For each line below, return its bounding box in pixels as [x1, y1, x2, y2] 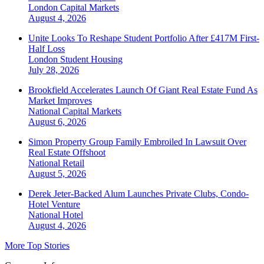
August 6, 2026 [28, 116, 86, 127]
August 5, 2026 [28, 168, 86, 179]
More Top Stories [5, 240, 70, 250]
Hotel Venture [28, 199, 80, 209]
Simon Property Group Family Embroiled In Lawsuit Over [28, 136, 246, 147]
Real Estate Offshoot [28, 147, 105, 157]
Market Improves [28, 95, 92, 105]
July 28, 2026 [28, 64, 79, 75]
